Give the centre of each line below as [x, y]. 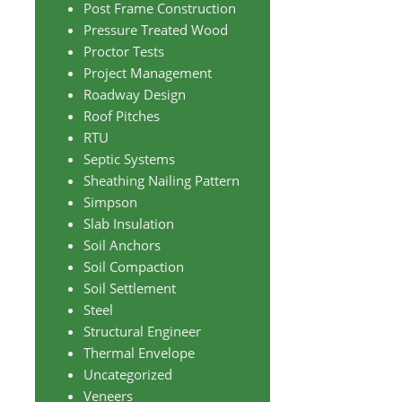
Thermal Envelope [139, 352]
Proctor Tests [123, 51]
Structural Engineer [142, 331]
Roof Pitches [121, 115]
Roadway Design [134, 94]
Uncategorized [127, 374]
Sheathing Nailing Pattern [161, 180]
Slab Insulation [128, 223]
